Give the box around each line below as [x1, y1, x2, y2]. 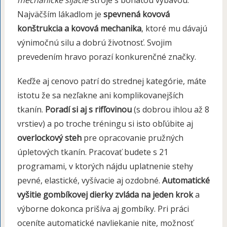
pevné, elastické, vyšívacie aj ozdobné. [17, 174, 162, 186]
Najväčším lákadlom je [17, 8, 103, 20]
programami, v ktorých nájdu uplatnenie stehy [17, 160, 193, 172]
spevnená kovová [103, 8, 170, 20]
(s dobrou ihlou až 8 [131, 103, 209, 115]
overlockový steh [17, 132, 82, 143]
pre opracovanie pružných [81, 132, 183, 143]
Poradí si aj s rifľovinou [45, 103, 132, 115]
